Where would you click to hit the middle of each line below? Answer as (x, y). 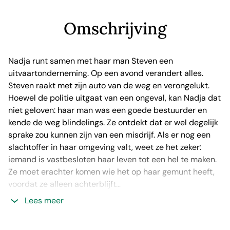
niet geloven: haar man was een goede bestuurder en (108, 110)
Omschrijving (115, 28)
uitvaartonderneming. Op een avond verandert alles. (106, 73)
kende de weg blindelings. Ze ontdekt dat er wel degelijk (113, 122)
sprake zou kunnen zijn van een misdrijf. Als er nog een (109, 135)
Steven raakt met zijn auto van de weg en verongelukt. (109, 85)
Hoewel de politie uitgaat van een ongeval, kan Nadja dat (114, 98)
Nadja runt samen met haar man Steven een (91, 61)
